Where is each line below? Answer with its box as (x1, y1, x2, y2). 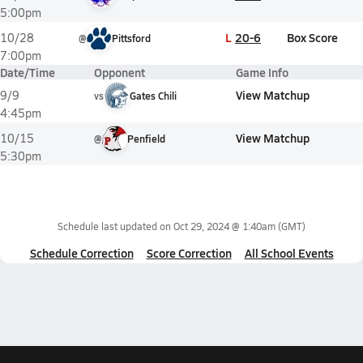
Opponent (94, 64, 145, 80)
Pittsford (112, 32, 151, 45)
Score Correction (146, 245, 232, 261)
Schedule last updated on (58, 220, 173, 233)
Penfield (127, 132, 165, 145)
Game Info (236, 64, 288, 80)
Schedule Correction (29, 245, 134, 261)
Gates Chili (130, 89, 177, 102)
